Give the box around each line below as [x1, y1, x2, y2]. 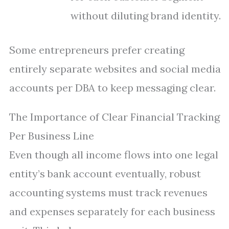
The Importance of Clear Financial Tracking [9, 110, 220, 123]
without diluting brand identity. [71, 9, 221, 22]
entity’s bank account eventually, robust [9, 167, 201, 180]
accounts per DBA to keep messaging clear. [9, 81, 216, 94]
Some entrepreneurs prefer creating [9, 43, 185, 56]
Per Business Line [9, 129, 94, 142]
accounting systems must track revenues [9, 186, 208, 199]
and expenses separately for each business [9, 205, 215, 218]
